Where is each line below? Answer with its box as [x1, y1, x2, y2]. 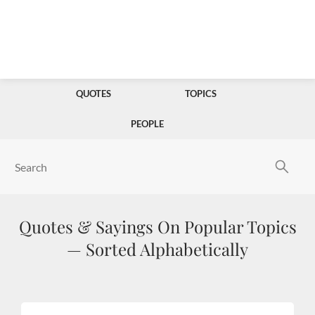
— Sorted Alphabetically [67, 238, 248, 260]
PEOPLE [130, 118, 164, 129]
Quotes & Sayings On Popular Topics [18, 215, 297, 238]
